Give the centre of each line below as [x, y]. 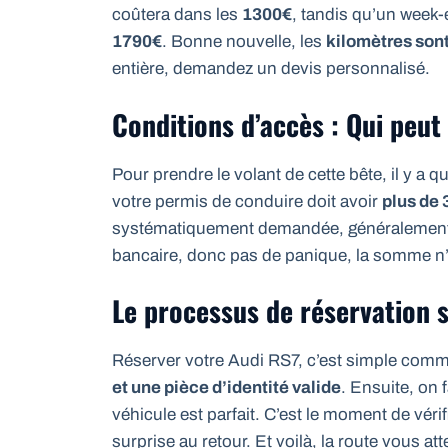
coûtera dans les [177, 15]
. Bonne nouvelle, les [244, 42]
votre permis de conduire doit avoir [247, 201]
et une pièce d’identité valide [226, 388]
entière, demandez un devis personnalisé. [271, 69]
